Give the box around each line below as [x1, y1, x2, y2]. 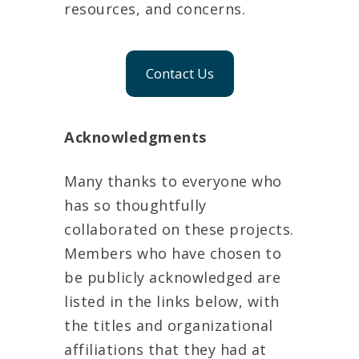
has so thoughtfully [64, 195, 207, 215]
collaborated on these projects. [64, 219, 294, 239]
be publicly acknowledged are [64, 267, 280, 287]
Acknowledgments [64, 127, 208, 147]
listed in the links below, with [64, 291, 280, 311]
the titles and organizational [64, 315, 273, 335]
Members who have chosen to [64, 243, 281, 263]
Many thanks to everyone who [64, 171, 282, 191]
